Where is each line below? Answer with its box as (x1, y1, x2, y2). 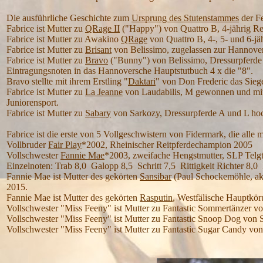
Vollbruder (6, 140, 48, 150)
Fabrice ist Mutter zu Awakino (6, 34, 121, 44)
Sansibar (140, 171, 171, 181)
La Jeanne (85, 87, 123, 97)
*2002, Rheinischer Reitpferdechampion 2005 (82, 140, 252, 150)
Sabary (85, 108, 111, 118)
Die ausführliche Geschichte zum (6, 13, 131, 23)
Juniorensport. (6, 97, 59, 107)
